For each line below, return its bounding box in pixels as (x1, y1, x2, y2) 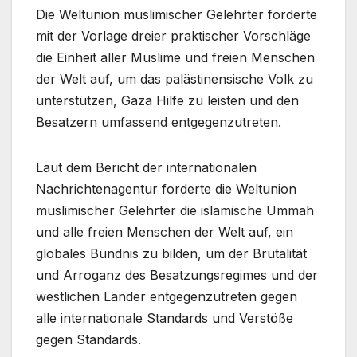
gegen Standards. (36, 331, 141, 348)
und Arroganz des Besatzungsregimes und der (36, 267, 318, 284)
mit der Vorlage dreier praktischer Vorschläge (36, 28, 311, 45)
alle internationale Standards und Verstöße (36, 310, 293, 327)
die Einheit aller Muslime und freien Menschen (36, 49, 315, 66)
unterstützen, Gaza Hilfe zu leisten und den (36, 92, 299, 109)
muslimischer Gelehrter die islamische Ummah (36, 202, 314, 219)
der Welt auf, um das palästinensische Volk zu (36, 71, 313, 88)
